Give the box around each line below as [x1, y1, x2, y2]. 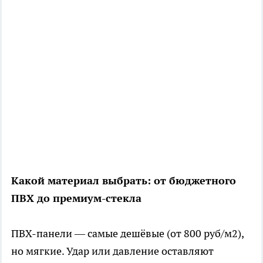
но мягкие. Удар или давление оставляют [11, 244, 214, 258]
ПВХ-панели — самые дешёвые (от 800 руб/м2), [11, 227, 244, 241]
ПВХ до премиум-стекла [11, 191, 141, 205]
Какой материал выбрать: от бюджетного [11, 174, 236, 188]
